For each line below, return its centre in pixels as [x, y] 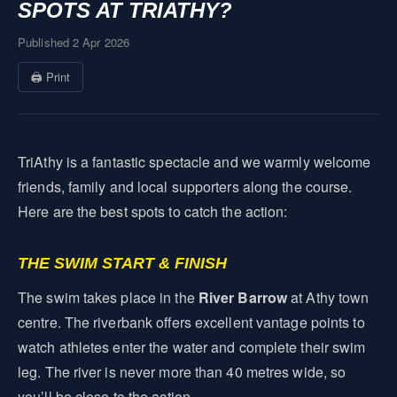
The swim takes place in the [108, 297]
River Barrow [243, 297]
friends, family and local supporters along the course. [185, 187]
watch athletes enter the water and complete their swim [192, 347]
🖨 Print [51, 77]
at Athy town [328, 297]
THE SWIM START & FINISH [122, 263]
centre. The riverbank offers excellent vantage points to [191, 322]
